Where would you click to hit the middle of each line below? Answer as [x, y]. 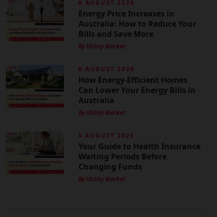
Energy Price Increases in [126, 13]
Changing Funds [110, 166]
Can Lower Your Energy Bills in [137, 90]
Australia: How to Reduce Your [137, 23]
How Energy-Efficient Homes [133, 80]
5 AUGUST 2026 [107, 135]
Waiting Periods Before [123, 156]
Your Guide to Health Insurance [139, 146]
